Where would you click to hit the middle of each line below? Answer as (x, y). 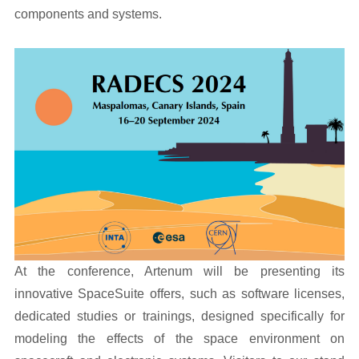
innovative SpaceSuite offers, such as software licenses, (179, 294)
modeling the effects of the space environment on (179, 339)
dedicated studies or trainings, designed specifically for (179, 317)
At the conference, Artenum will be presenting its (179, 272)
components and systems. (88, 14)
